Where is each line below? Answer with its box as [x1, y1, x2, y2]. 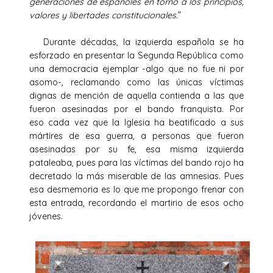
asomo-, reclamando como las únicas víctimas [29, 76, 244, 88]
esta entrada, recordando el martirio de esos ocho [29, 197, 244, 208]
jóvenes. [29, 210, 63, 222]
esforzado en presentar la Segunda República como [29, 49, 244, 61]
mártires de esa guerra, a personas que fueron [29, 130, 244, 141]
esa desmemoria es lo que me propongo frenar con [29, 183, 244, 195]
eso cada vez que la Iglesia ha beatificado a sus [29, 116, 244, 128]
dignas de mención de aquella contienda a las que [29, 90, 244, 101]
